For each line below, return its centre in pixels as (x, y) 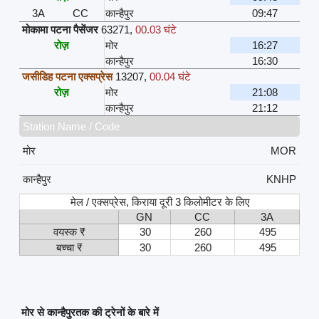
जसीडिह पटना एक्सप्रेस (67, 76)
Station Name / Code (71, 126)
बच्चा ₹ (69, 247)
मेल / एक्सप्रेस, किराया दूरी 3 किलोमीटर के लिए (160, 202)
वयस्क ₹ (69, 231)
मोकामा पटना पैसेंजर (60, 29)
